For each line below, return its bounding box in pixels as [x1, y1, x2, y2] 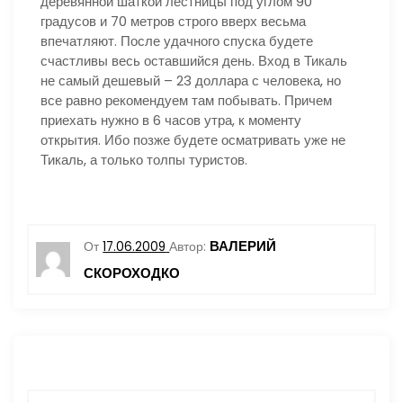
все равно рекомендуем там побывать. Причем [40, 91, 332, 110]
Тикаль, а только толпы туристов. [40, 150, 247, 169]
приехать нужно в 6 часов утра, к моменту [40, 111, 301, 130]
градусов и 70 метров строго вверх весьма [40, 12, 306, 31]
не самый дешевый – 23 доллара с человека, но [40, 71, 341, 90]
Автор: [169, 237, 210, 255]
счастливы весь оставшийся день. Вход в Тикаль [40, 51, 347, 70]
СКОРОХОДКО [84, 263, 181, 282]
